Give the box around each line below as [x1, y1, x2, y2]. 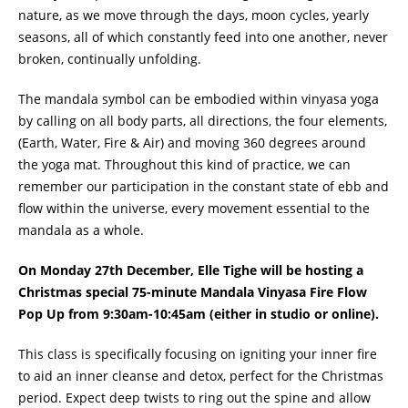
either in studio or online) [214, 305, 376, 323]
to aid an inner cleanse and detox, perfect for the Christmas [18, 367, 384, 385]
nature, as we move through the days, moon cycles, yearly [18, 6, 370, 25]
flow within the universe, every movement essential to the [18, 199, 371, 218]
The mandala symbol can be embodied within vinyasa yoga [18, 90, 380, 108]
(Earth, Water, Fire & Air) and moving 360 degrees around [18, 134, 367, 152]
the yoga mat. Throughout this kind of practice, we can [18, 156, 352, 174]
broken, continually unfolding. [18, 50, 202, 68]
